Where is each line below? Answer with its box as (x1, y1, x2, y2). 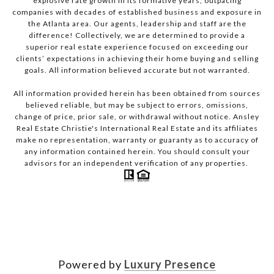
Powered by (58, 257, 124, 272)
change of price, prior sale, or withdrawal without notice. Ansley (15, 112, 259, 122)
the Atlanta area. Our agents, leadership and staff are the (28, 19, 246, 29)
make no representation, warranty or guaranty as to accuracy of (15, 135, 259, 145)
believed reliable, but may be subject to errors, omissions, (26, 100, 248, 110)
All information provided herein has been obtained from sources (13, 89, 261, 98)
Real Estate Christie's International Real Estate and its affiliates (16, 124, 258, 133)
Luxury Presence (124, 257, 216, 272)
